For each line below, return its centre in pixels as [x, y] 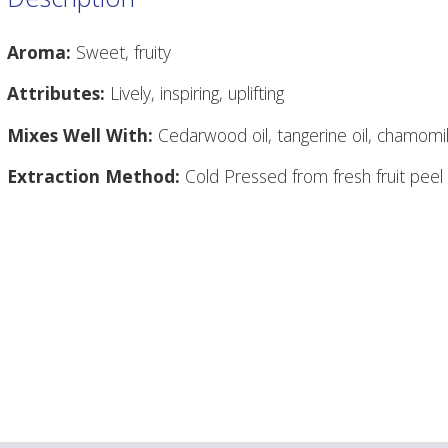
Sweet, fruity [120, 52]
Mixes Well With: [82, 134]
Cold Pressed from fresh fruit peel [311, 176]
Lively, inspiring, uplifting [194, 93]
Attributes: [55, 93]
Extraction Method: [93, 176]
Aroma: [38, 52]
